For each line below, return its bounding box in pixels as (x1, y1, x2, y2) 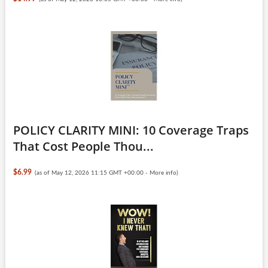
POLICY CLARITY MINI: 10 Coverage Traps (13, 121, 249, 138)
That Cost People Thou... (13, 138, 154, 154)
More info (150, 169, 177, 176)
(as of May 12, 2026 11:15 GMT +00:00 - (35, 169, 150, 176)
